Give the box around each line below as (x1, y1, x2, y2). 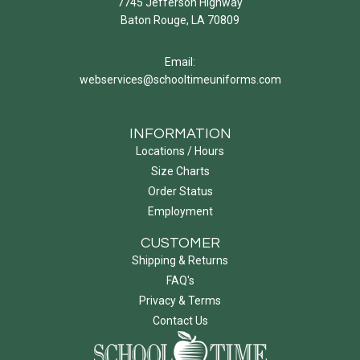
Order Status (147, 185, 213, 198)
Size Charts (150, 165, 210, 178)
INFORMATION (129, 126, 231, 141)
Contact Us (152, 314, 208, 327)
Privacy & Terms (139, 294, 221, 307)
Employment (147, 205, 213, 218)
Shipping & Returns (132, 254, 228, 267)
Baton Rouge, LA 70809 (121, 14, 239, 27)
